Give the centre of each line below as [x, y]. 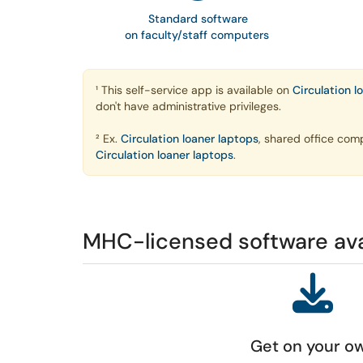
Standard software [198, 19]
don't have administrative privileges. [188, 106]
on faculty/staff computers [196, 35]
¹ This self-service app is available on [194, 90]
